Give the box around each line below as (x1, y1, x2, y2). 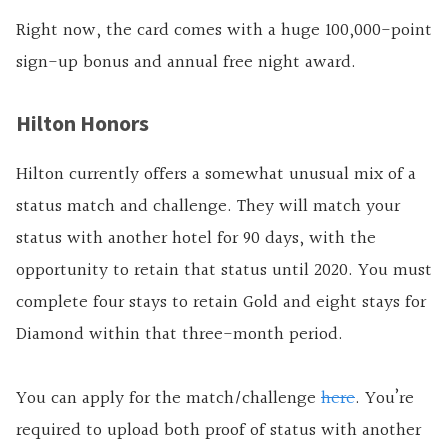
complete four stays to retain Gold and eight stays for (16, 288, 426, 318)
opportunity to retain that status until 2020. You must (16, 256, 432, 286)
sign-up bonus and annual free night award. (16, 48, 356, 78)
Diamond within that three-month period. (16, 320, 343, 350)
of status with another (245, 416, 421, 446)
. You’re (355, 384, 414, 414)
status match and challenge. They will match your (16, 192, 400, 222)
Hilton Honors (16, 109, 149, 138)
